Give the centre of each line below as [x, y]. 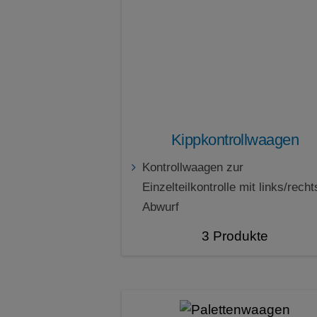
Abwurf [161, 207]
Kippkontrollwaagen [235, 140]
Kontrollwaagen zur [193, 168]
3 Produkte [235, 236]
